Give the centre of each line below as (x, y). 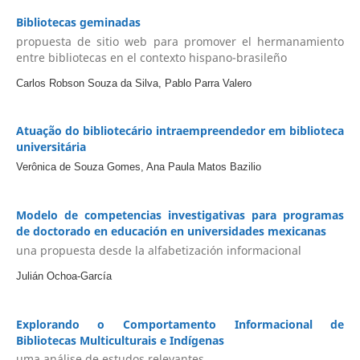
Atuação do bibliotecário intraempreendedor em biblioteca (180, 131)
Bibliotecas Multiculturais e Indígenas (120, 340)
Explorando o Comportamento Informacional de (180, 324)
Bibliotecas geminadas (78, 22)
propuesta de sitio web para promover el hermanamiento (180, 41)
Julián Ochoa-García (63, 276)
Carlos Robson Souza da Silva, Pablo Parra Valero (133, 83)
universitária (51, 147)
